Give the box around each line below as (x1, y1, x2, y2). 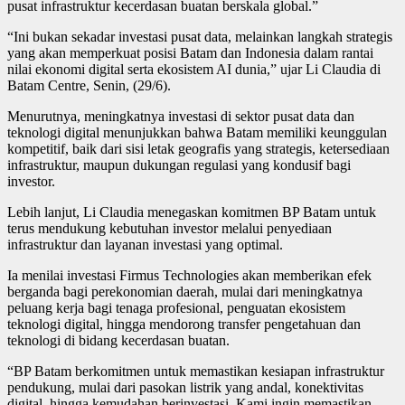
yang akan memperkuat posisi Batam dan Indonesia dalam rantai (7, 44, 373, 61)
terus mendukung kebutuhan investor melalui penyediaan (7, 220, 332, 236)
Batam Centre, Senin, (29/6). (7, 77, 171, 93)
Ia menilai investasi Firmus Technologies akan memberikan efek (7, 267, 372, 283)
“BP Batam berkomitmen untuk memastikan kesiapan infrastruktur (7, 363, 384, 379)
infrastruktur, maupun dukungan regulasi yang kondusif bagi (7, 156, 351, 173)
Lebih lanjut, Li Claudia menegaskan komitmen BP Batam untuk (7, 203, 376, 220)
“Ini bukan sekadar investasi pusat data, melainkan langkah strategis (7, 28, 392, 44)
